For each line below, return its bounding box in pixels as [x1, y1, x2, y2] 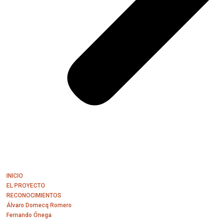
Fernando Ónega [6, 211, 52, 219]
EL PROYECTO [6, 182, 46, 189]
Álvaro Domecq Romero [6, 201, 72, 209]
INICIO [6, 172, 24, 179]
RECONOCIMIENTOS [6, 192, 62, 199]
